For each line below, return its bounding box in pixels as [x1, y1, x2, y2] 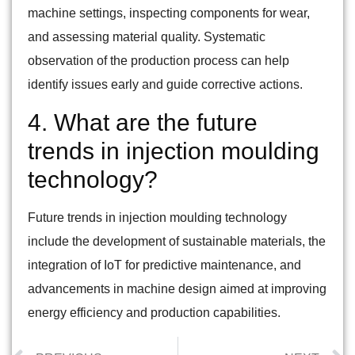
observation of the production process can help [28, 54, 289, 68]
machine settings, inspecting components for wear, [28, 6, 310, 21]
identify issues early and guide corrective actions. [28, 78, 303, 92]
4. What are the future [28, 109, 258, 136]
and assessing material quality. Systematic [28, 30, 265, 44]
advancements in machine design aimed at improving [28, 282, 326, 296]
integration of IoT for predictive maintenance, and [28, 258, 301, 273]
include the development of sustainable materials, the [28, 235, 326, 249]
